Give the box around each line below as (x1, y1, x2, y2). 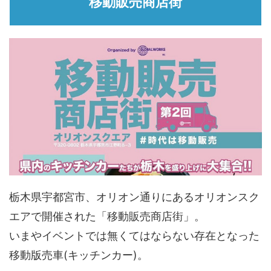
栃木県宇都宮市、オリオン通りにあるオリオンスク (9, 190, 260, 203)
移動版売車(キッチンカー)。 (9, 248, 148, 261)
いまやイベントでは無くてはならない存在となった (9, 229, 260, 242)
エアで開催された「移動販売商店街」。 (9, 209, 205, 223)
